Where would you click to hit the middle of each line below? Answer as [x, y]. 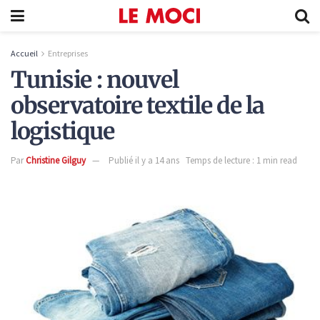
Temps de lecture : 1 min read [241, 160]
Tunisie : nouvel [95, 80]
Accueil [24, 53]
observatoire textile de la [137, 106]
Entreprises [68, 53]
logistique [63, 132]
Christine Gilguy [56, 160]
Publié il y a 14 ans [144, 160]
